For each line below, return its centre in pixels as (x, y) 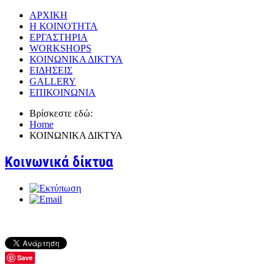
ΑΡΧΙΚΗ (48, 15)
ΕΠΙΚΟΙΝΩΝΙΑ (63, 92)
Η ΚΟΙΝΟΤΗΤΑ (64, 26)
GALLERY (53, 81)
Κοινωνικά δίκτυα (59, 162)
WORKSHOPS (60, 48)
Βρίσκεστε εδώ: (64, 113)
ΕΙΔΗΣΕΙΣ (51, 70)
